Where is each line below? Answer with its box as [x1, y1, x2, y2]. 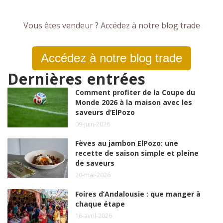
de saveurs [75, 158, 115, 168]
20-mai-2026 [75, 170, 111, 179]
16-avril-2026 [75, 211, 112, 220]
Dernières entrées [7, 68, 146, 89]
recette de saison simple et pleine [75, 148, 199, 158]
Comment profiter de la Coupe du [75, 87, 196, 97]
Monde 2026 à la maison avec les [75, 97, 193, 107]
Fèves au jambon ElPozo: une [75, 138, 179, 148]
